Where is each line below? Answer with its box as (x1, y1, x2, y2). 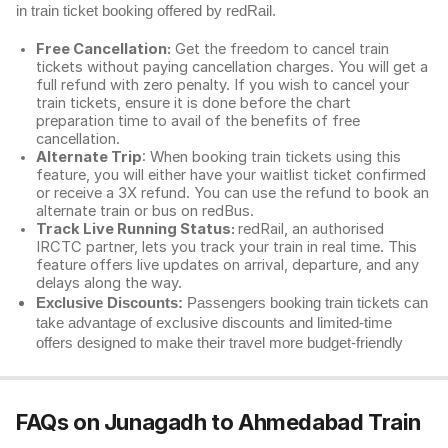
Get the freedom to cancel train (171, 40, 389, 58)
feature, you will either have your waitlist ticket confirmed (36, 166, 426, 184)
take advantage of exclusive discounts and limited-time (36, 315, 392, 331)
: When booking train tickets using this (142, 148, 401, 166)
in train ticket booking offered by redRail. (16, 3, 280, 19)
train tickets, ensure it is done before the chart (36, 94, 351, 112)
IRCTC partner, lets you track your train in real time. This (36, 238, 417, 256)
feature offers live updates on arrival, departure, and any (36, 256, 419, 274)
